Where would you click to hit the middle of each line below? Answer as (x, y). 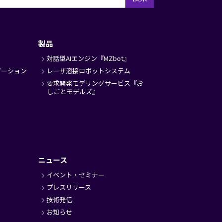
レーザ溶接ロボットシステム (88, 71)
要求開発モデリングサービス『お (95, 83)
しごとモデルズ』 (73, 91)
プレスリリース (69, 187)
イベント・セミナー (75, 175)
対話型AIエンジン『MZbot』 (88, 58)
